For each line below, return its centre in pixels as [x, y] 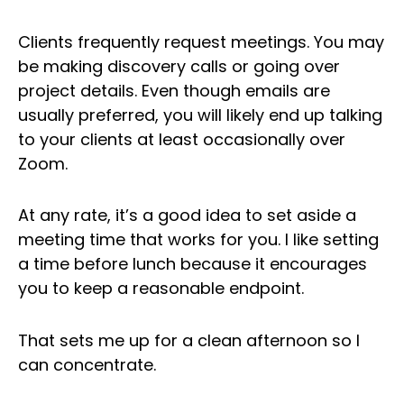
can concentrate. [87, 364]
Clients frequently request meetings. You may [201, 41]
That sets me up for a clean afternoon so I [189, 340]
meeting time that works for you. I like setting [198, 240]
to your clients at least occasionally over [182, 139]
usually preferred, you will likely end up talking [200, 115]
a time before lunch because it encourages [193, 264]
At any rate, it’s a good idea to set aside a [187, 216]
